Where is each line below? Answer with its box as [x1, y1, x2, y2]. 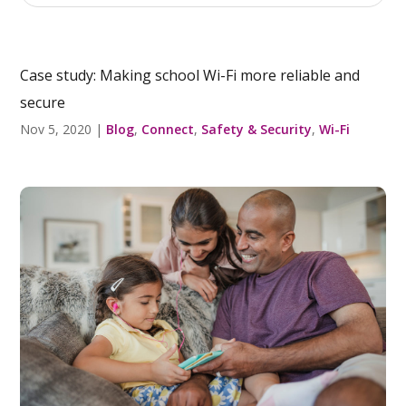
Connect [141, 121, 195, 138]
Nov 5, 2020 [20, 121, 92, 138]
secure [20, 92, 66, 112]
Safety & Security [201, 121, 313, 138]
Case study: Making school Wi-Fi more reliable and [20, 65, 361, 85]
